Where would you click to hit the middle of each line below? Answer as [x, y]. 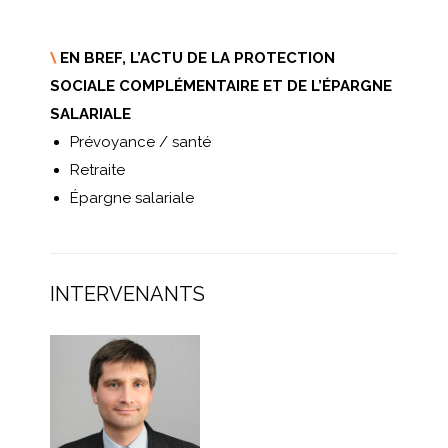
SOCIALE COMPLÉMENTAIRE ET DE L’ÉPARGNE [221, 86]
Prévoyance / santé [140, 142]
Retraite [97, 170]
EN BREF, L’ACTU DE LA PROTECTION [195, 58]
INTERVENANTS [127, 294]
